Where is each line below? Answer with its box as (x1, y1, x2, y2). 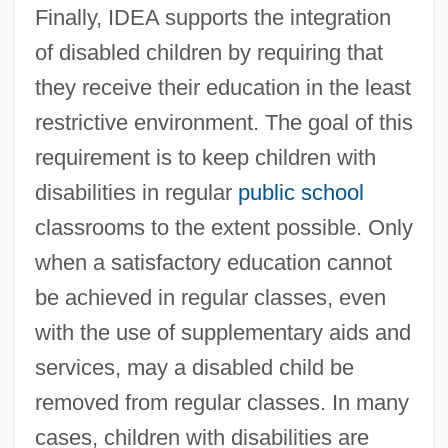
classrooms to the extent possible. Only (34, 214, 413, 240)
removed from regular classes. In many (34, 389, 409, 415)
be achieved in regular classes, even (34, 284, 386, 310)
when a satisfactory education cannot (34, 249, 392, 275)
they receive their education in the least (34, 74, 411, 100)
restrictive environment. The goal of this (34, 109, 413, 135)
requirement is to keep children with (34, 144, 376, 170)
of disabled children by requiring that (34, 39, 383, 65)
